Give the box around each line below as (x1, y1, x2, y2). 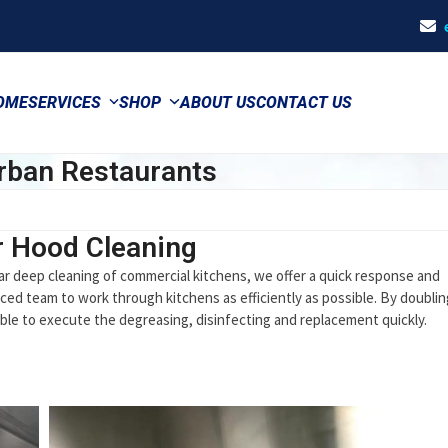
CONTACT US (255, 93, 352, 112)
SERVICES (27, 93, 105, 112)
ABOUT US (179, 93, 256, 112)
